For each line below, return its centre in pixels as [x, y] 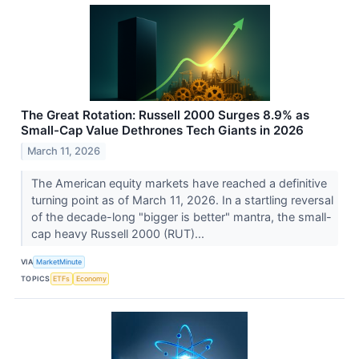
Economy [91, 279]
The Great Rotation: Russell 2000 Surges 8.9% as [165, 115]
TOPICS [36, 279]
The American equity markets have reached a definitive [179, 183]
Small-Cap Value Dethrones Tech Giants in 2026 [162, 130]
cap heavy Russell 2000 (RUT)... [119, 233]
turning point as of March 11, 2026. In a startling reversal [182, 200]
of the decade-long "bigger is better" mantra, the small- [181, 216]
